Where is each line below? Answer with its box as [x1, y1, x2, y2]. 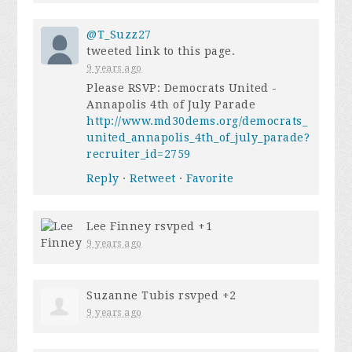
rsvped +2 [174, 289, 236, 302]
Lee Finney [86, 220, 152, 233]
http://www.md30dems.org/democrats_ [86, 115, 308, 128]
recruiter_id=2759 [86, 148, 191, 161]
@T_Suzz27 [86, 28, 152, 42]
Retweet [130, 172, 176, 185]
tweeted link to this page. [86, 45, 236, 58]
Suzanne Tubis [86, 289, 175, 302]
